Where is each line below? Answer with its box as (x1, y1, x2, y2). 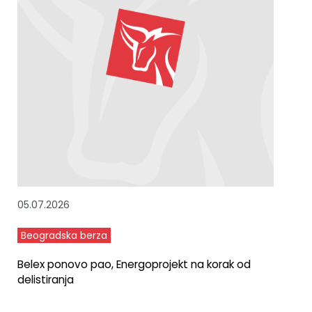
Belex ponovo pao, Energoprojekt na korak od (17, 257, 251, 272)
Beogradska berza (21, 228, 107, 242)
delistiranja (17, 272, 74, 287)
